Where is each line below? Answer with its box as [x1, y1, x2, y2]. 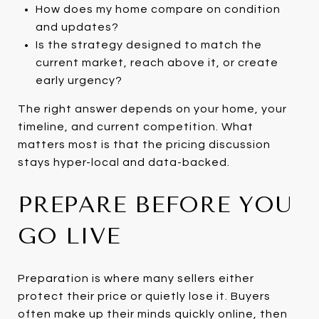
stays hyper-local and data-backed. [18, 156, 230, 168]
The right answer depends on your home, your [18, 103, 287, 115]
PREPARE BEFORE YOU [18, 191, 293, 218]
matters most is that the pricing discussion [18, 138, 271, 150]
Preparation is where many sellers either [18, 272, 254, 284]
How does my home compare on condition [35, 3, 281, 15]
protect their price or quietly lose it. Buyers [18, 290, 271, 302]
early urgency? [35, 74, 122, 86]
